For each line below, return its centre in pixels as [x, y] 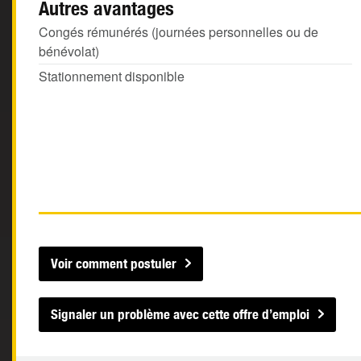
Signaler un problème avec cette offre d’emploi [180, 314]
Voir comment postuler [114, 263]
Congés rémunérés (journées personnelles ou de [178, 32]
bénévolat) [69, 51]
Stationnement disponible [112, 76]
